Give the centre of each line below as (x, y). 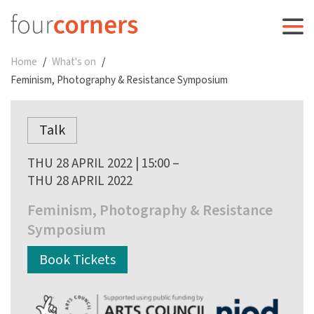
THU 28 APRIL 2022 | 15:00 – (103, 164)
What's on (74, 62)
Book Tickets (77, 260)
